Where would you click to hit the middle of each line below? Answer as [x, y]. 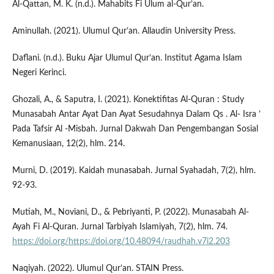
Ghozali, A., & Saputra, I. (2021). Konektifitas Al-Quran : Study [128, 100]
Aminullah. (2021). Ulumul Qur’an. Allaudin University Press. [124, 31]
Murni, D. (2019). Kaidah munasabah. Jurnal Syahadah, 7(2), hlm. [134, 171]
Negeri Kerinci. [39, 73]
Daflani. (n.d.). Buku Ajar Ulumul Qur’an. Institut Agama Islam [127, 58]
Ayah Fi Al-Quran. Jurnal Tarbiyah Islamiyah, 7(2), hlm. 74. [120, 227]
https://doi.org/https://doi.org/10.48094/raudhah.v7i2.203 [121, 242]
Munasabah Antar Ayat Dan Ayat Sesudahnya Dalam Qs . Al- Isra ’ [136, 115]
